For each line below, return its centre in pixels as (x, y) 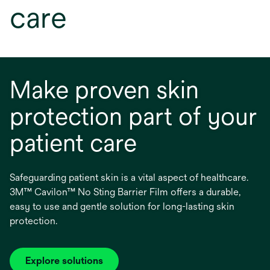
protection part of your (133, 116)
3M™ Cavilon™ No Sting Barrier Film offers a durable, (125, 192)
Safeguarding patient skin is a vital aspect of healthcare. (129, 177)
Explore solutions (64, 261)
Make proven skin (104, 89)
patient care (73, 143)
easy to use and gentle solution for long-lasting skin (122, 206)
